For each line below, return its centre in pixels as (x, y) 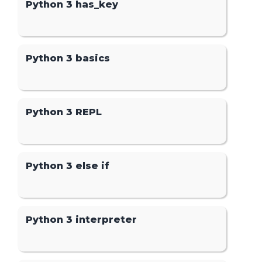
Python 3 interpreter (82, 220)
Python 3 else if (68, 166)
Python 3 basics (68, 58)
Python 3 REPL (64, 112)
